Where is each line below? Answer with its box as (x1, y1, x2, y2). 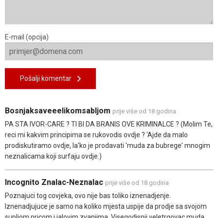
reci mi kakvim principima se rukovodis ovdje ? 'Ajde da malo (5, 131, 188, 139)
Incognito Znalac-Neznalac (5, 178, 105, 187)
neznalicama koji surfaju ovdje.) (5, 152, 102, 161)
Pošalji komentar (20, 74, 77, 83)
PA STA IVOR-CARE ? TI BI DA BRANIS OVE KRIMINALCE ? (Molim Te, (5, 120, 213, 128)
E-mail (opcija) (5, 33, 49, 41)
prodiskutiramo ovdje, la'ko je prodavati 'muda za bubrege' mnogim (5, 142, 210, 150)
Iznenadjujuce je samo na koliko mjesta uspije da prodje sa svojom (5, 202, 207, 211)
